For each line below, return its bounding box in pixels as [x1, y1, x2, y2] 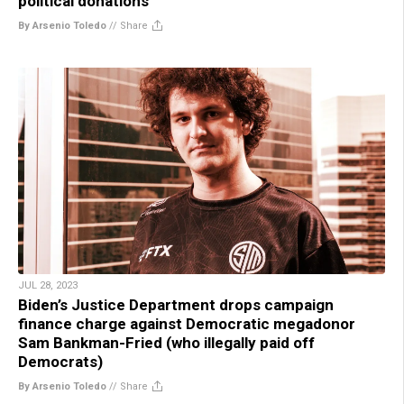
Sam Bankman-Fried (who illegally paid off [18, 333, 315, 352]
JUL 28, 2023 [18, 279, 78, 291]
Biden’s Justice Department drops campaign [18, 295, 334, 314]
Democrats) [18, 352, 103, 371]
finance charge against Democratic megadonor [18, 314, 355, 333]
